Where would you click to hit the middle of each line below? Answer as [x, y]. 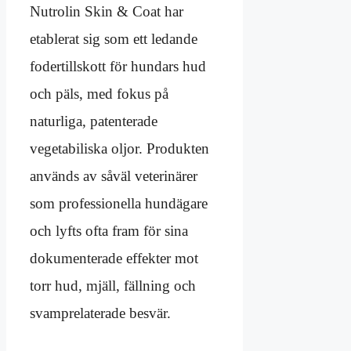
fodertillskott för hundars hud [118, 67]
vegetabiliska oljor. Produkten [119, 149]
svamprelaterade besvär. [100, 313]
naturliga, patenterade [94, 121]
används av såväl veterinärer [114, 176]
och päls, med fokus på [99, 94]
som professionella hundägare [119, 204]
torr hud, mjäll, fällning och [113, 286]
